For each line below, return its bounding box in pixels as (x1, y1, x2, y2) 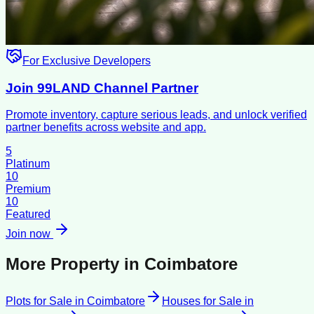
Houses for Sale (162, 295, 242, 308)
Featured (6, 208, 50, 221)
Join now (6, 228, 53, 240)
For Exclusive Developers (22, 54, 151, 67)
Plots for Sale (6, 295, 72, 308)
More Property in (6, 254, 144, 274)
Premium (6, 183, 50, 196)
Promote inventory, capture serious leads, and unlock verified (6, 109, 307, 121)
